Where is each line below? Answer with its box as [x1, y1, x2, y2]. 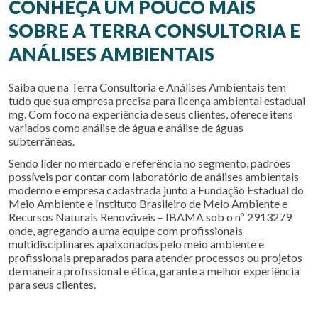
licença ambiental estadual [177, 94, 305, 107]
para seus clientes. [9, 278, 96, 291]
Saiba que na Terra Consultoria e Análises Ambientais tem [9, 80, 286, 94]
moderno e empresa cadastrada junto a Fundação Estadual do [9, 183, 304, 197]
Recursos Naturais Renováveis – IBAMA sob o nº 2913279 [9, 210, 292, 224]
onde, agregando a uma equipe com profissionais [9, 224, 243, 237]
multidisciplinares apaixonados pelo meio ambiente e [9, 237, 264, 251]
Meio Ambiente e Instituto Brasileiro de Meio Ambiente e [9, 197, 287, 210]
